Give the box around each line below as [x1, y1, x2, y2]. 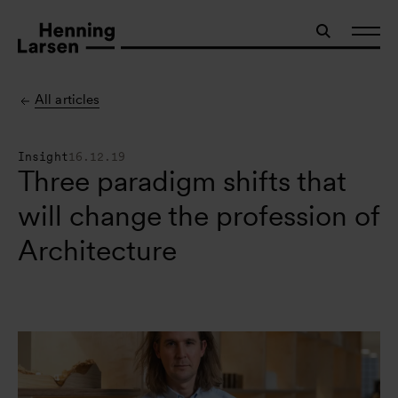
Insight [18, 150, 68, 164]
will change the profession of [18, 198, 379, 234]
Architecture [18, 233, 177, 268]
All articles [35, 92, 100, 108]
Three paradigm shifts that [18, 163, 346, 199]
